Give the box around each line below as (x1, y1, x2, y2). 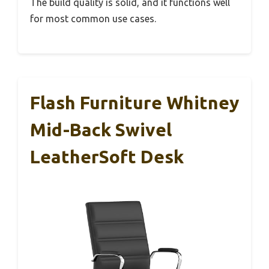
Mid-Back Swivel (30, 119, 172, 140)
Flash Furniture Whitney (30, 92, 239, 113)
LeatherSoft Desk (30, 146, 184, 167)
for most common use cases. (30, 13, 156, 24)
